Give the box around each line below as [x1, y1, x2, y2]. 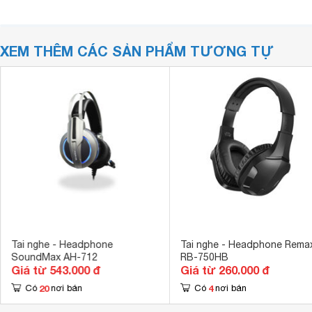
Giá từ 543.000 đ [10, 263, 100, 276]
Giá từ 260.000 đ [180, 263, 270, 276]
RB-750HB [180, 251, 228, 263]
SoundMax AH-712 [10, 251, 97, 263]
